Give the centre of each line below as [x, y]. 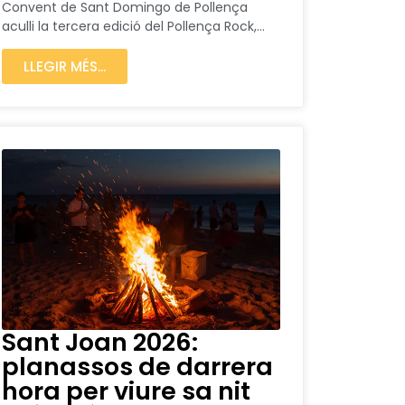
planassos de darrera [137, 367]
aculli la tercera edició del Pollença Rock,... [133, 27]
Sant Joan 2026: [100, 343]
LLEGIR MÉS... [65, 67]
